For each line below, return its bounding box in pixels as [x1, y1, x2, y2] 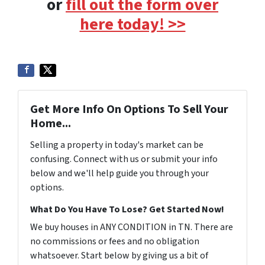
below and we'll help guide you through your [30, 167, 209, 180]
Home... [30, 115, 71, 132]
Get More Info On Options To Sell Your [30, 101, 228, 118]
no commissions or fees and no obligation [30, 235, 199, 248]
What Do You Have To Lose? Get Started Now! [30, 203, 224, 216]
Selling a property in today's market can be [30, 138, 203, 151]
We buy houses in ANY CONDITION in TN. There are [30, 221, 233, 234]
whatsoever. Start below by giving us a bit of [30, 249, 208, 262]
